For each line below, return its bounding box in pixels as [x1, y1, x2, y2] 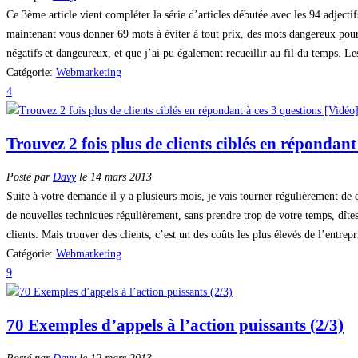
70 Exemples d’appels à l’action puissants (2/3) [6, 316, 344, 336]
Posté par [6, 170, 53, 183]
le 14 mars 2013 [76, 170, 152, 183]
